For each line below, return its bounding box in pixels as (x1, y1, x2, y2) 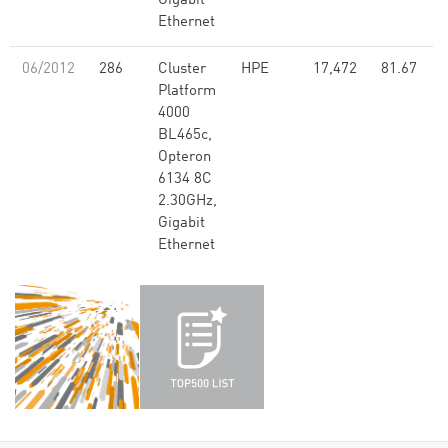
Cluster (158, 62, 206, 77)
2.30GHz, (158, 194, 217, 209)
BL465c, (158, 128, 212, 143)
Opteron (158, 150, 211, 165)
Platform (158, 84, 216, 99)
